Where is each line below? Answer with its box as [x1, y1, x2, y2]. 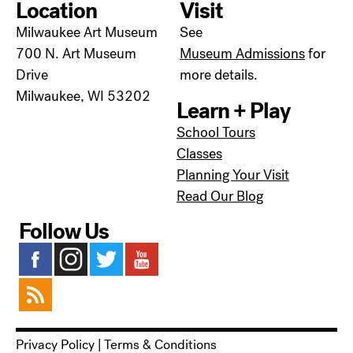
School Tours [176, 122, 255, 142]
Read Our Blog [176, 186, 263, 206]
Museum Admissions [180, 44, 306, 64]
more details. [180, 65, 258, 85]
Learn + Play [176, 96, 290, 125]
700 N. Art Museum [16, 44, 136, 64]
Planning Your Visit [176, 165, 289, 184]
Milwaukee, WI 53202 [16, 87, 150, 106]
